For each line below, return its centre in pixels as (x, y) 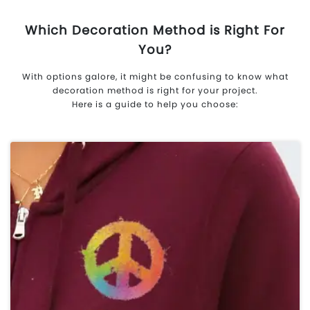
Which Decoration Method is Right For (155, 30)
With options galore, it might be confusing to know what (155, 76)
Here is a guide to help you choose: (155, 104)
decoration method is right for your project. (155, 90)
